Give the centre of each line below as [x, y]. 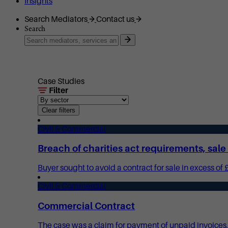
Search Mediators [56, 19]
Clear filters [59, 110]
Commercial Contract [87, 206]
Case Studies [61, 81]
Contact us [115, 19]
